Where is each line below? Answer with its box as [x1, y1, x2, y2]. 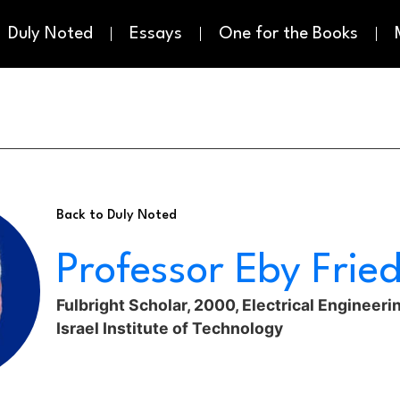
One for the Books [219, 25, 358, 44]
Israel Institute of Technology [55, 319, 283, 338]
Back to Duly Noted [55, 209, 177, 223]
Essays [129, 25, 182, 44]
